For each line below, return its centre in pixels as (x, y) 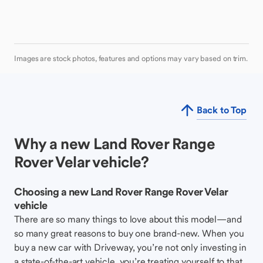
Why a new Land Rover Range (114, 144)
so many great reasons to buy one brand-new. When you (129, 233)
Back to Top (221, 110)
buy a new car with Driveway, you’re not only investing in (130, 247)
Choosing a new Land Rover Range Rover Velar (121, 192)
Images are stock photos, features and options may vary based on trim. (131, 58)
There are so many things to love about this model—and (128, 219)
